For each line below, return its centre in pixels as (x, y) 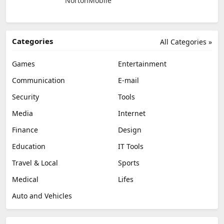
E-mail (128, 80)
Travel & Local (35, 162)
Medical (25, 179)
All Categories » (186, 41)
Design (130, 129)
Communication (38, 80)
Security (25, 96)
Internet (132, 113)
